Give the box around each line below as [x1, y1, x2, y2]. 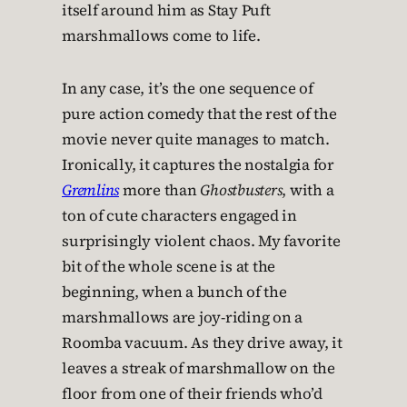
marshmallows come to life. [62, 25, 261, 47]
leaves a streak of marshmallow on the [62, 358, 335, 380]
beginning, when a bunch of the [62, 282, 287, 303]
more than [119, 180, 201, 202]
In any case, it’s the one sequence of [62, 78, 313, 100]
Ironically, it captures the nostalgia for [62, 154, 334, 176]
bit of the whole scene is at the [62, 256, 275, 278]
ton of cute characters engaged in [62, 205, 297, 227]
